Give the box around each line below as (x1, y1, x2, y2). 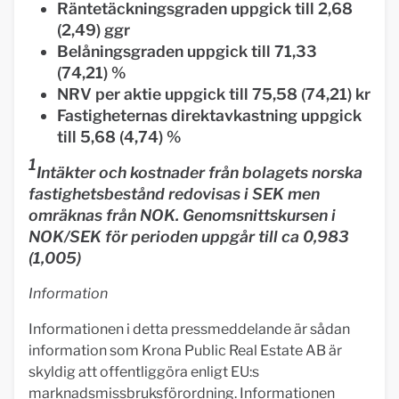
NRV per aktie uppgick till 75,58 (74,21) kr (57, 85, 370, 103)
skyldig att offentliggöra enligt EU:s (28, 363, 259, 380)
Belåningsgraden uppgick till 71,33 (57, 42, 317, 61)
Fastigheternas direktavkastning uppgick (57, 106, 362, 125)
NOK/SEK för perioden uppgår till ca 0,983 (28, 227, 349, 246)
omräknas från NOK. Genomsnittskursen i (28, 206, 336, 224)
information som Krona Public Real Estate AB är (28, 342, 342, 359)
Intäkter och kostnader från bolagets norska (37, 163, 362, 182)
